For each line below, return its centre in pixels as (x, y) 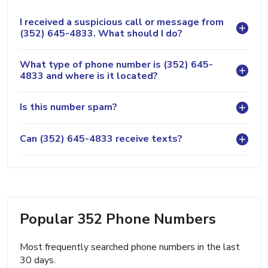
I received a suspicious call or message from (122, 22)
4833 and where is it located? (89, 76)
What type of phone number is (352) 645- (116, 64)
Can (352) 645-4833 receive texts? (101, 139)
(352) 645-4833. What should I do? (101, 33)
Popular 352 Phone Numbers (118, 219)
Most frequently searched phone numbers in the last (130, 247)
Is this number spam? (68, 107)
